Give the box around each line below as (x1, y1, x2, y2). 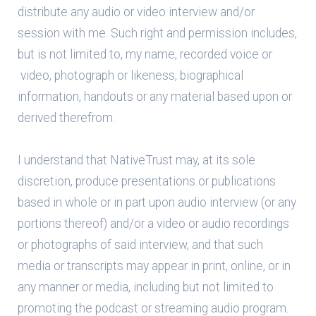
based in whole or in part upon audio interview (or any (18, 195, 296, 209)
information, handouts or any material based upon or (18, 90, 292, 104)
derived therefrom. (18, 111, 115, 125)
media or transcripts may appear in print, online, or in (18, 259, 291, 273)
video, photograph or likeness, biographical (18, 68, 243, 83)
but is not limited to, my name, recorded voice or (18, 47, 272, 61)
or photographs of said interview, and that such (18, 238, 263, 252)
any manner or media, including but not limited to (18, 280, 274, 294)
